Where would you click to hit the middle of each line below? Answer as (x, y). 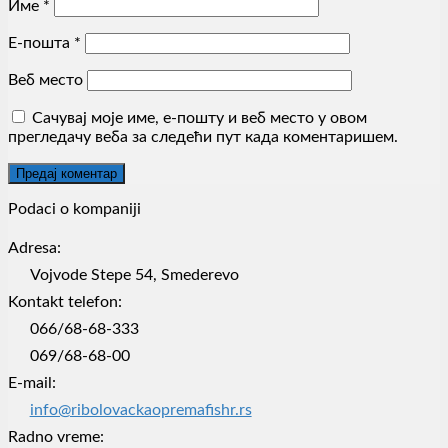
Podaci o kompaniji (74, 209)
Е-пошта (41, 43)
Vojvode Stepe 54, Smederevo (134, 275)
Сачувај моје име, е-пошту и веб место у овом (199, 118)
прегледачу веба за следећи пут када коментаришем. (203, 137)
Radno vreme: (56, 437)
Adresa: (34, 248)
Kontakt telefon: (65, 302)
